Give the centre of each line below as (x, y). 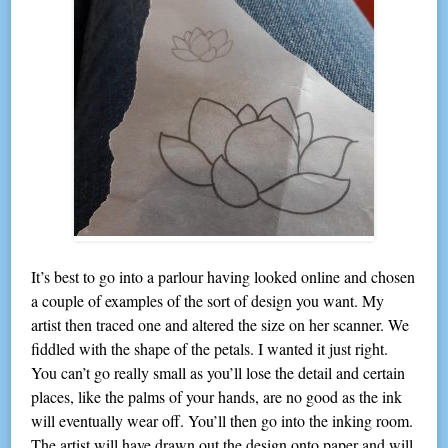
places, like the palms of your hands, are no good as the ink (217, 397)
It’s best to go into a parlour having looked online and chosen (223, 277)
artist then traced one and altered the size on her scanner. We (220, 325)
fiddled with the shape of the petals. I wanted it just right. (210, 349)
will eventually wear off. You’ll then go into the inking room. (222, 421)
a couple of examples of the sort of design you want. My (208, 301)
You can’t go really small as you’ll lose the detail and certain (218, 373)
